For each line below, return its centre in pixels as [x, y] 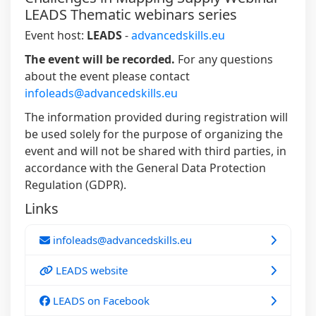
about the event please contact [107, 77]
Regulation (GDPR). [75, 185]
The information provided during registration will [156, 117]
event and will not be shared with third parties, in [156, 151]
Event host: [56, 36]
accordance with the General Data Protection [145, 168]
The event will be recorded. [100, 60]
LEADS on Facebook [100, 301]
